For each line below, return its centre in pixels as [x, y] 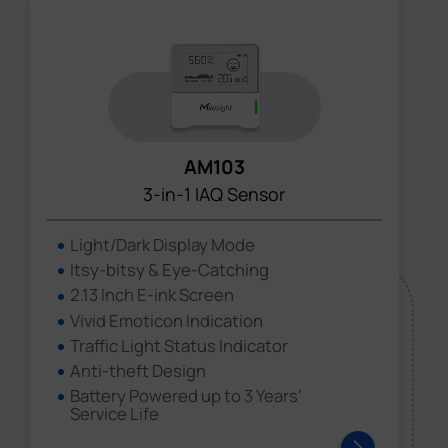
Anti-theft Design [138, 370]
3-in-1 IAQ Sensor [214, 194]
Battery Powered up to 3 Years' [186, 396]
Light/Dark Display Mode [163, 245]
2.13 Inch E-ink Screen [152, 295]
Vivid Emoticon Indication [167, 320]
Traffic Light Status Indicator [179, 345]
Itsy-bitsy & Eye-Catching [170, 270]
